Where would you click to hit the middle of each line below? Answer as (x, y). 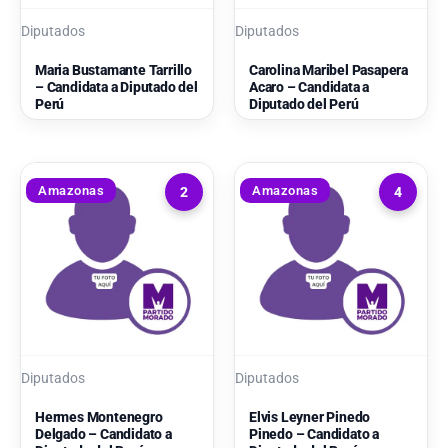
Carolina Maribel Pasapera (329, 69)
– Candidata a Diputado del (116, 86)
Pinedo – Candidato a (314, 434)
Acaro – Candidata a (309, 86)
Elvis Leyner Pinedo (310, 417)
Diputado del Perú (304, 103)
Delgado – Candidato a (103, 434)
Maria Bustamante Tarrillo (114, 69)
